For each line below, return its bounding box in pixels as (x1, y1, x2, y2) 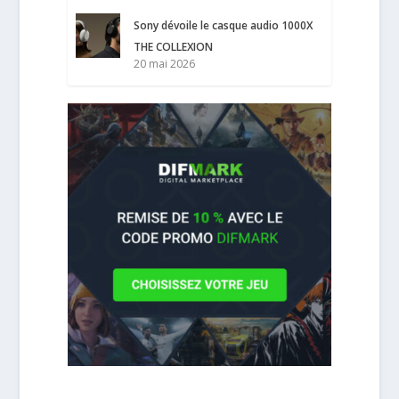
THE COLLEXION (134, 39, 214, 55)
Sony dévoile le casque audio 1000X (134, 18, 313, 34)
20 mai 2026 (134, 56, 196, 72)
